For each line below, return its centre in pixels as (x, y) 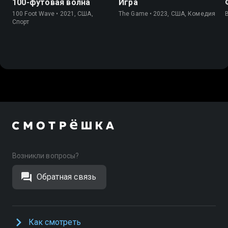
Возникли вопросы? (46, 156)
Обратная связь (66, 177)
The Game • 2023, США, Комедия (167, 14)
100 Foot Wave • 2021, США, (53, 14)
